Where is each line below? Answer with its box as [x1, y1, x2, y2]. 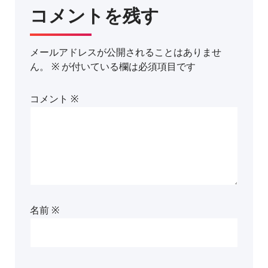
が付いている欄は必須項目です [59, 59, 196, 74]
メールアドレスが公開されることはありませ [30, 45, 221, 59]
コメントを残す [30, 3, 159, 29]
